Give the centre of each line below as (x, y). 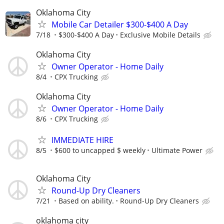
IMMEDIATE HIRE (82, 140)
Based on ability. (86, 200)
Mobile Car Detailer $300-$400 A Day (120, 24)
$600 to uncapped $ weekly (100, 150)
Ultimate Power (177, 150)
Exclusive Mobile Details (160, 34)
